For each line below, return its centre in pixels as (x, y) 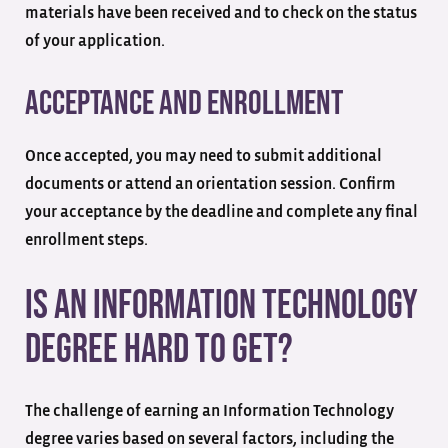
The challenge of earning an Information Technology (209, 410)
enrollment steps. (88, 239)
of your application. (96, 40)
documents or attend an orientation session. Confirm (210, 183)
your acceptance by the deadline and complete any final (221, 211)
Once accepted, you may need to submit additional (203, 155)
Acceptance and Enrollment (184, 103)
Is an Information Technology (221, 305)
